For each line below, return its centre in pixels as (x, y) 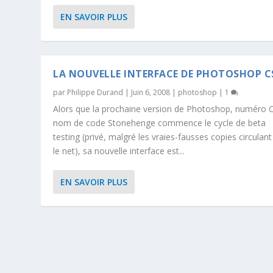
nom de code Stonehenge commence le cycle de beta (160, 122)
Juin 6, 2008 (151, 92)
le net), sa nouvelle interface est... (119, 151)
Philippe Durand (95, 92)
